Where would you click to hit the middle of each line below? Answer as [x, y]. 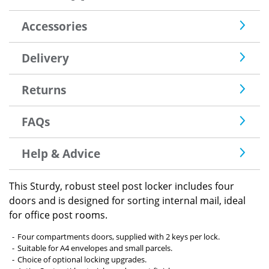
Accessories [54, 26]
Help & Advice [61, 153]
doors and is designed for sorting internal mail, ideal [127, 200]
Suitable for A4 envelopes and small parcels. [95, 248]
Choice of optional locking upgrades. [82, 259]
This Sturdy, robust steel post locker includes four [122, 186]
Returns [44, 89]
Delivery [45, 58]
